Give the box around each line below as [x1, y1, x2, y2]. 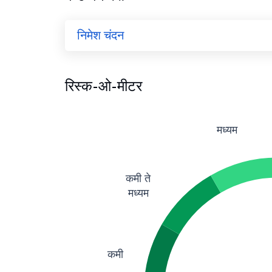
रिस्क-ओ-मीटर [65, 76, 142, 95]
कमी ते [126, 171, 151, 185]
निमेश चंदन [77, 27, 124, 43]
